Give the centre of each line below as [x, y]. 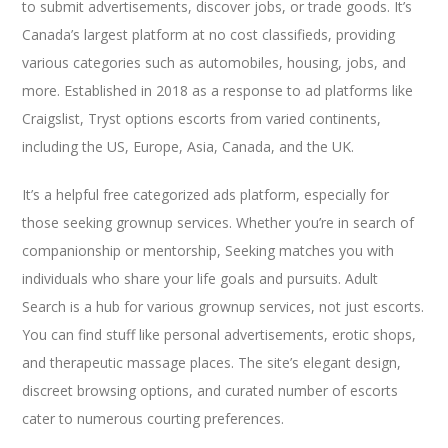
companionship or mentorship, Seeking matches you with [208, 250]
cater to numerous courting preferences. [153, 418]
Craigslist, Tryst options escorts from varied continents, [202, 118]
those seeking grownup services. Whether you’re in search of [218, 222]
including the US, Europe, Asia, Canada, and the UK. [188, 146]
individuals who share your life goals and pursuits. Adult [200, 278]
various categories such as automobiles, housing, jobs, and [214, 62]
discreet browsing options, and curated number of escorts [210, 390]
